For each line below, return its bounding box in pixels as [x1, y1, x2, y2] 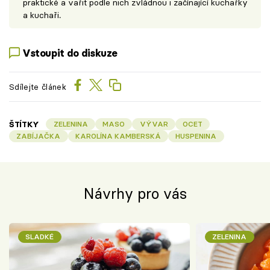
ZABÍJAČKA [16, 131, 61, 140]
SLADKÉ [25, 232, 54, 242]
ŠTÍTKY [9, 119, 40, 129]
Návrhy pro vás [83, 184, 187, 204]
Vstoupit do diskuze [22, 46, 118, 59]
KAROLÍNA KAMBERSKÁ [75, 131, 161, 140]
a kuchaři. [22, 9, 63, 20]
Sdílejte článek [9, 82, 66, 92]
